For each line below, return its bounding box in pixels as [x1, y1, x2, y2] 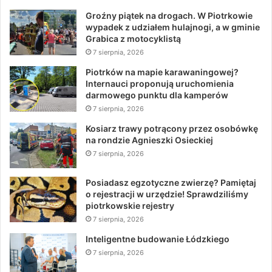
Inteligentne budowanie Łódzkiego [86, 234, 229, 245]
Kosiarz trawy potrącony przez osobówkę [86, 123, 258, 134]
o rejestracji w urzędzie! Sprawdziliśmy [86, 189, 248, 200]
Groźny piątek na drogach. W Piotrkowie [86, 10, 253, 21]
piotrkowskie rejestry [86, 200, 174, 211]
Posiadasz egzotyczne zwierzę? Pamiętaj [86, 177, 256, 188]
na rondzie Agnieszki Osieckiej [86, 135, 213, 146]
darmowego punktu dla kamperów [86, 90, 228, 101]
